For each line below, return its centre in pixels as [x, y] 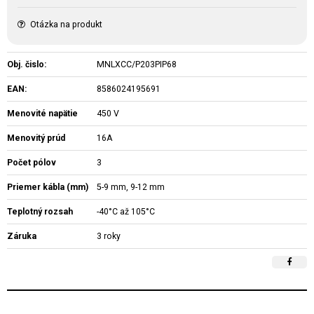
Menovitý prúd [36, 138]
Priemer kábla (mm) [48, 187]
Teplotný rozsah [40, 212]
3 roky [109, 236]
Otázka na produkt [66, 25]
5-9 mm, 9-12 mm [131, 187]
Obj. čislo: [27, 64]
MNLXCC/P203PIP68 [137, 64]
